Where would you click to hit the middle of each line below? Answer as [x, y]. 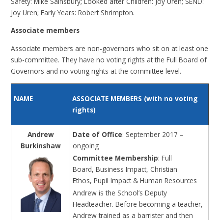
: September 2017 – [153, 134]
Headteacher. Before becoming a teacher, [138, 204]
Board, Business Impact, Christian [125, 169]
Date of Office [98, 134]
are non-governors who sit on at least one [142, 49]
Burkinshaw [41, 145]
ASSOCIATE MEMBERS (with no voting [135, 99]
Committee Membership [116, 158]
